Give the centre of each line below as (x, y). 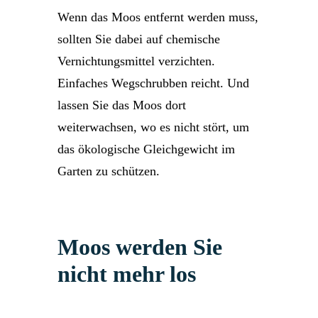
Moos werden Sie (140, 247)
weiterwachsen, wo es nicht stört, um (153, 127)
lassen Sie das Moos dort (122, 105)
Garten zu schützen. (109, 171)
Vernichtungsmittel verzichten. (136, 61)
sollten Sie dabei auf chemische (139, 39)
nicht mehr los (127, 274)
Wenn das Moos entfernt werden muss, (158, 17)
